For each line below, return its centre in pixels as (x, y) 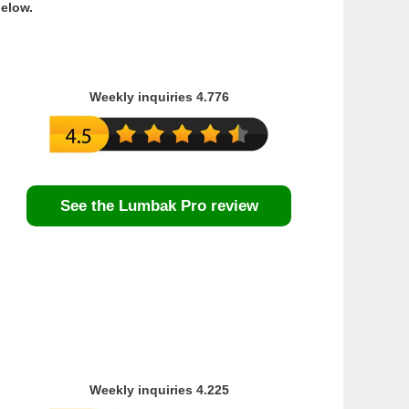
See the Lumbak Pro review (159, 205)
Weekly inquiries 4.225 (159, 389)
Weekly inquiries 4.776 (159, 96)
